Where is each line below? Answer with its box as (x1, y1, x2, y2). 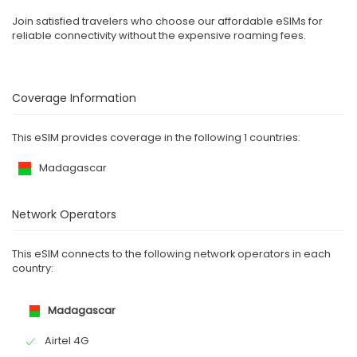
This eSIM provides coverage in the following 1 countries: (12, 130, 300, 146)
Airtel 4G (45, 333, 88, 349)
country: (12, 261, 53, 277)
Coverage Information (12, 90, 136, 107)
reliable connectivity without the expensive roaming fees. (12, 28, 306, 44)
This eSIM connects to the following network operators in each (12, 246, 331, 262)
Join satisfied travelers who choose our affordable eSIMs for (12, 14, 323, 29)
